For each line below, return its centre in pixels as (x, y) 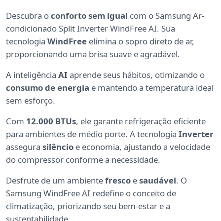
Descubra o (28, 16)
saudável (158, 181)
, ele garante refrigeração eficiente (141, 121)
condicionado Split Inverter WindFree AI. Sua (91, 29)
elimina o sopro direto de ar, (141, 41)
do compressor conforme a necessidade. (83, 160)
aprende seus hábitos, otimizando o (136, 75)
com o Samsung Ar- (166, 16)
